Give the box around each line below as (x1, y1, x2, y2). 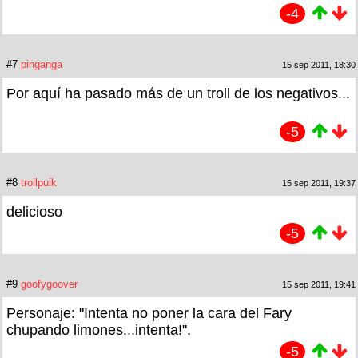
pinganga (21, 58, 62, 71)
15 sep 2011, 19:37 (282, 178, 356, 189)
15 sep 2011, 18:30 (282, 60, 356, 70)
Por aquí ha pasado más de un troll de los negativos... (6, 86, 350, 102)
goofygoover (21, 278, 78, 291)
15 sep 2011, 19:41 (282, 280, 356, 290)
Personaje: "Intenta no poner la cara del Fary (6, 305, 292, 322)
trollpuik (21, 177, 57, 189)
